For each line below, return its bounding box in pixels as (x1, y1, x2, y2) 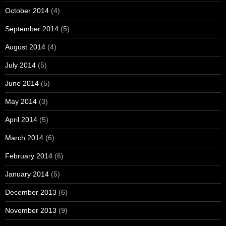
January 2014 (5, 170, 49, 179)
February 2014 (5, 152, 52, 160)
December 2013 (5, 188, 56, 197)
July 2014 (5, 61, 36, 70)
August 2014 (5, 43, 45, 51)
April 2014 (5, 116, 37, 124)
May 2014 (5, 97, 37, 106)
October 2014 (5, 7, 49, 15)
